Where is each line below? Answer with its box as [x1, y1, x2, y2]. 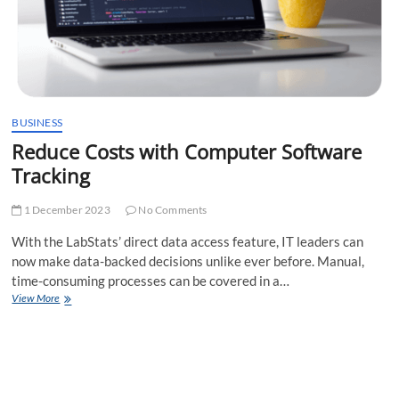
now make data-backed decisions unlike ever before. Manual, [12, 252, 365, 269]
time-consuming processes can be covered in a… [12, 272, 290, 289]
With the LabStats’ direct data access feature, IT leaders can [12, 232, 364, 249]
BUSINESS [12, 115, 63, 129]
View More [12, 290, 61, 305]
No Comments [136, 202, 208, 216]
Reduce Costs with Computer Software [12, 137, 362, 165]
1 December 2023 [21, 202, 110, 216]
